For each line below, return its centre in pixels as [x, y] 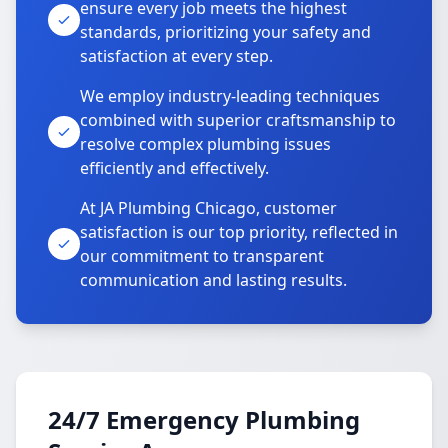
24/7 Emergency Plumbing [204, 419]
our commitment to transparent [202, 256]
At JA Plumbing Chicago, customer [208, 208]
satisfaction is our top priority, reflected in [239, 232]
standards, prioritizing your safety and [225, 32]
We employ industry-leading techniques [230, 96]
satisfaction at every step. [176, 56]
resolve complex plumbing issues [205, 144]
